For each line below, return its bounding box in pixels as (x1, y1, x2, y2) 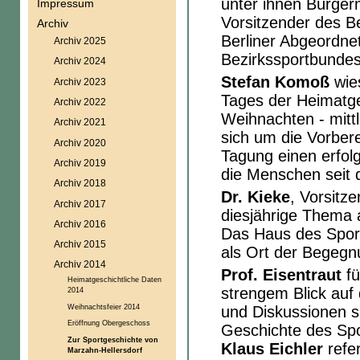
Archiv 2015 (53, 239, 106, 250)
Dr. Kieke (221, 188, 290, 206)
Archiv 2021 (53, 117, 106, 128)
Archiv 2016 (53, 218, 106, 229)
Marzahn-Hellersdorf (67, 345, 142, 354)
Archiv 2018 (53, 178, 106, 189)
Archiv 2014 (53, 259, 106, 270)
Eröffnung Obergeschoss (67, 318, 150, 328)
